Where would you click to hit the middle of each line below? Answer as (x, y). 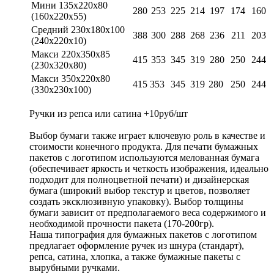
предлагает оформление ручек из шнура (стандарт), (137, 246)
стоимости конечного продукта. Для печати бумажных (144, 147)
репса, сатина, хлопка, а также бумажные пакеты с (135, 257)
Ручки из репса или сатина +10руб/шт (109, 114)
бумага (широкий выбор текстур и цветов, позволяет (140, 191)
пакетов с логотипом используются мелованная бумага (144, 158)
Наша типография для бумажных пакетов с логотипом (143, 235)
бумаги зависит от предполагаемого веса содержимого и (148, 213)
